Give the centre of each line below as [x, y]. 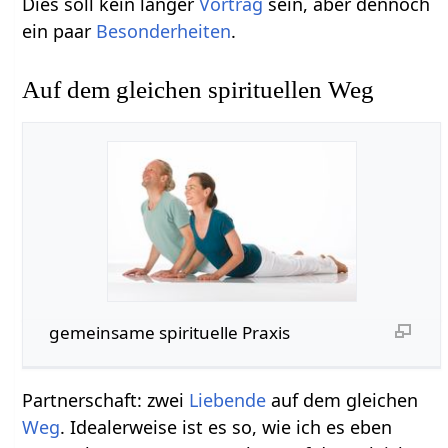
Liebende [228, 400]
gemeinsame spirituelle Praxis [169, 333]
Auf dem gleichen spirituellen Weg [198, 90]
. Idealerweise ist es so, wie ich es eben [226, 427]
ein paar [59, 30]
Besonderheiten [164, 30]
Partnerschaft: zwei [106, 400]
